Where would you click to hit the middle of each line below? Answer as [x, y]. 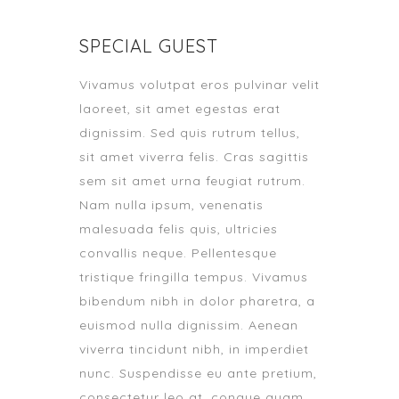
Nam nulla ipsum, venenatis [171, 205]
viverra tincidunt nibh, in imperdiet [194, 349]
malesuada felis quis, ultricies [179, 229]
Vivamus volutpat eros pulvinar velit [199, 85]
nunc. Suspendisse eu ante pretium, [198, 373]
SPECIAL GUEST [149, 46]
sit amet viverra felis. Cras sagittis [194, 157]
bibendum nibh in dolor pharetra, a [197, 301]
